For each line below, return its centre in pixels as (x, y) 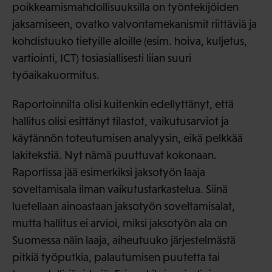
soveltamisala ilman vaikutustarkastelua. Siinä (120, 189)
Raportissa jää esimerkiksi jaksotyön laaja (109, 172)
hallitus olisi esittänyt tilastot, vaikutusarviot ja (121, 121)
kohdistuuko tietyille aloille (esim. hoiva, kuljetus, (130, 41)
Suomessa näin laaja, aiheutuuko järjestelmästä (124, 240)
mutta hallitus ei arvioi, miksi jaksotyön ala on (120, 223)
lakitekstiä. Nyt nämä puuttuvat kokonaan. (114, 155)
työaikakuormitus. (56, 75)
